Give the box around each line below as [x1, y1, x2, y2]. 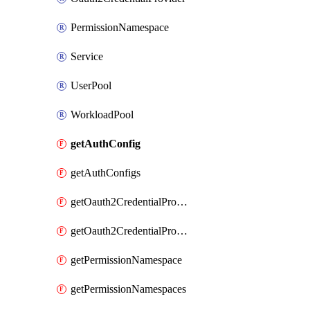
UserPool [71, 80, 111, 91]
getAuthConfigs [71, 167, 140, 179]
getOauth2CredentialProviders [176, 225, 188, 237]
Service [71, 51, 103, 62]
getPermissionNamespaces [71, 283, 186, 295]
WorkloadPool [71, 109, 134, 120]
